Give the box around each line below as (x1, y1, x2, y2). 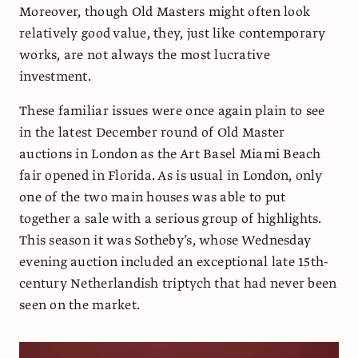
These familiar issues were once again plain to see (19, 101, 325, 120)
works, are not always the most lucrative (19, 46, 270, 64)
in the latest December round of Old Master (19, 123, 285, 141)
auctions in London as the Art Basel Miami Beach (19, 145, 321, 163)
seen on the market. (19, 296, 141, 314)
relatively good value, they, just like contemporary (19, 24, 326, 42)
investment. (19, 67, 91, 86)
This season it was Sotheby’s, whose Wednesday (19, 231, 312, 249)
